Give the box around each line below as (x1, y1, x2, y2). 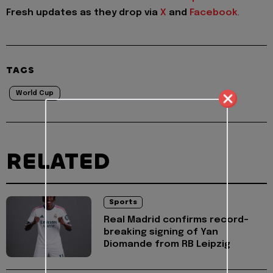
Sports (109, 199, 137, 207)
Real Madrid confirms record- (104, 215, 249, 225)
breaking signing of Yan (104, 227, 218, 238)
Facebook (190, 8, 238, 18)
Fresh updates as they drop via (6, 8, 160, 18)
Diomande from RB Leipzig (104, 239, 230, 250)
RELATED (6, 147, 110, 177)
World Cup (16, 90, 54, 97)
